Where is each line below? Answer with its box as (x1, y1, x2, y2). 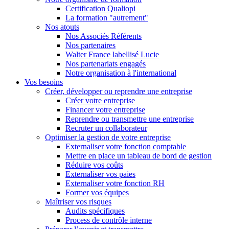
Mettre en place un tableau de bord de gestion (65, 151, 212, 160)
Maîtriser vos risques (45, 197, 111, 206)
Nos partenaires (65, 41, 116, 50)
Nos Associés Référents (65, 32, 142, 40)
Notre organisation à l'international (65, 68, 176, 77)
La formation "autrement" (65, 13, 148, 22)
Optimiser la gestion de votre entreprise (45, 133, 171, 142)
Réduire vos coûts (65, 161, 123, 169)
